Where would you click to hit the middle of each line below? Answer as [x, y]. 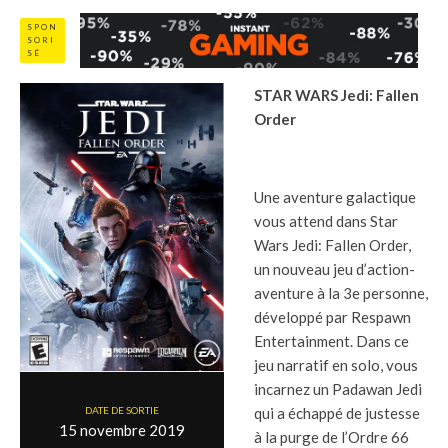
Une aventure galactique [335, 197]
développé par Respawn [332, 317]
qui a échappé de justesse [337, 413]
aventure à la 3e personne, [341, 293]
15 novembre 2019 [122, 429]
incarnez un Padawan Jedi [338, 389]
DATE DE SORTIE [122, 409]
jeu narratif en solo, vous [336, 365]
